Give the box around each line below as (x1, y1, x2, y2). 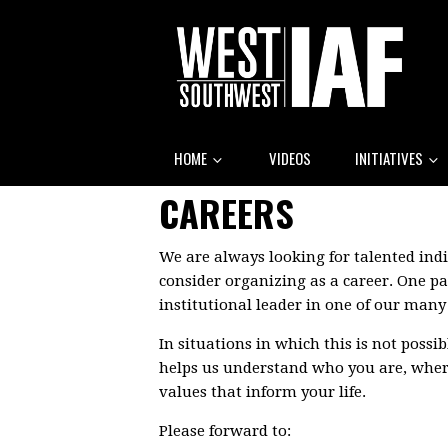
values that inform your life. (159, 382, 366, 401)
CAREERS (159, 185, 294, 239)
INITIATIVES (355, 146, 426, 169)
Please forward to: (159, 421, 291, 440)
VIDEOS (269, 146, 311, 169)
